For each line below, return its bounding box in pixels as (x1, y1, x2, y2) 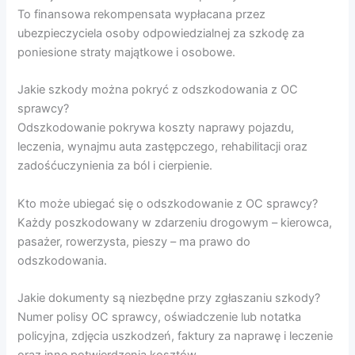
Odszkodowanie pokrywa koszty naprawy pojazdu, (17, 120, 295, 136)
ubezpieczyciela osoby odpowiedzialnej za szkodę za (17, 25, 305, 40)
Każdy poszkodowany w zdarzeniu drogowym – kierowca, (17, 215, 333, 230)
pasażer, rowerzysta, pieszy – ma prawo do (17, 234, 251, 249)
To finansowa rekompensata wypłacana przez (17, 6, 266, 21)
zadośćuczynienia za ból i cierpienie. (17, 158, 213, 174)
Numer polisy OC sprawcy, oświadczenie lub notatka (17, 309, 302, 324)
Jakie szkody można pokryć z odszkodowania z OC (17, 82, 299, 97)
